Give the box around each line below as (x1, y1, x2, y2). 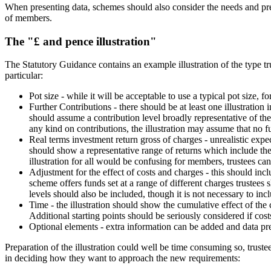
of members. (5, 13, 52, 24)
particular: (5, 70, 43, 81)
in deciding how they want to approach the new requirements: (5, 253, 240, 264)
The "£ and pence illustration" (5, 34, 157, 48)
